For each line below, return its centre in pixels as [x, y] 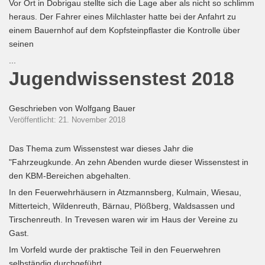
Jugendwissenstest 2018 [122, 79]
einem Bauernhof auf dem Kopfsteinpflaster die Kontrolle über [125, 30]
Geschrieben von [42, 108]
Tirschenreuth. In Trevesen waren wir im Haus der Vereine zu [123, 219]
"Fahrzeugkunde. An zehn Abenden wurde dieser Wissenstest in [129, 162]
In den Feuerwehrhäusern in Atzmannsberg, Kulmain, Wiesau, [125, 192]
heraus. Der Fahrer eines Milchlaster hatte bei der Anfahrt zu [122, 17]
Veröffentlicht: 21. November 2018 [67, 120]
